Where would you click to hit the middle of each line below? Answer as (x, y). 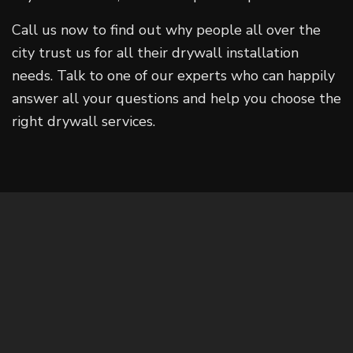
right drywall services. (84, 121)
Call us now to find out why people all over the (166, 30)
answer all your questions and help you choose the (176, 98)
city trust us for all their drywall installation (155, 52)
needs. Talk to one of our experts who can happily (173, 75)
